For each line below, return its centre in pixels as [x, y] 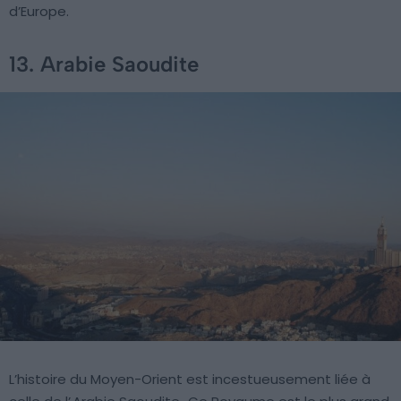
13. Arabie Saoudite [104, 64]
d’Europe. [39, 12]
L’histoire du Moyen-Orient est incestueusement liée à [190, 379]
